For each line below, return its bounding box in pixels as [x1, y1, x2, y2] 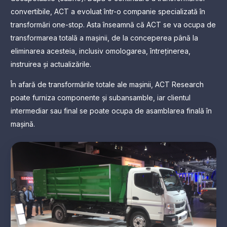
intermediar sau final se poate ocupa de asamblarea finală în [11, 106, 212, 115]
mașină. [11, 119, 35, 128]
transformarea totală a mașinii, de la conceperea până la [11, 33, 198, 42]
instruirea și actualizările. [11, 59, 91, 68]
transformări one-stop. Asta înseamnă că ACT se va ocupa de [11, 20, 216, 29]
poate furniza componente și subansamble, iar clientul [11, 93, 191, 102]
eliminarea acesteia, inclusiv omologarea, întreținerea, [11, 46, 191, 55]
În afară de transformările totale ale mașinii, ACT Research [11, 80, 204, 89]
